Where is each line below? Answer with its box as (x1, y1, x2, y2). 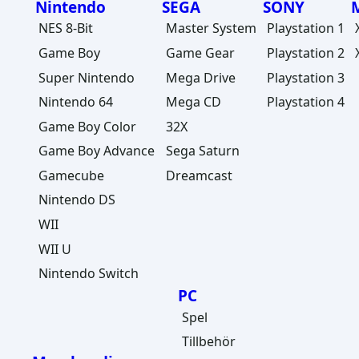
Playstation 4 (266, 93, 345, 111)
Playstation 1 (266, 19, 345, 38)
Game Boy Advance (38, 142, 155, 160)
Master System (165, 19, 256, 38)
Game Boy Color (38, 117, 137, 135)
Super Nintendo (38, 68, 135, 87)
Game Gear (165, 43, 235, 62)
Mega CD (165, 93, 221, 111)
